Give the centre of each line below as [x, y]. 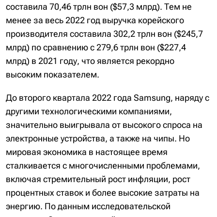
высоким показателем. [53, 74]
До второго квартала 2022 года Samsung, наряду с [108, 98]
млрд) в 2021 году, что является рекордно [90, 61]
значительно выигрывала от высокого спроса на [104, 125]
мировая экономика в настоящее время [87, 152]
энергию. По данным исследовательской [88, 206]
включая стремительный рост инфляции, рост [98, 179]
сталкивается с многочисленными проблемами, [103, 165]
